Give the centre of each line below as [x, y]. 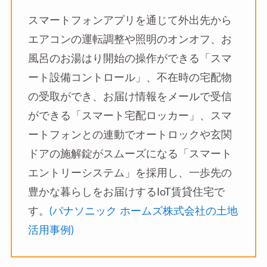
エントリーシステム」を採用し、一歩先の [130, 173]
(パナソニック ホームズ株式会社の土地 [143, 212]
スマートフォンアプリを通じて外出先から [130, 21]
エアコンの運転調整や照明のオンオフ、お [130, 40]
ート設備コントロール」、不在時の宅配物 [130, 78]
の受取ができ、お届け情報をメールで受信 [130, 97]
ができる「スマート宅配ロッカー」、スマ [130, 116]
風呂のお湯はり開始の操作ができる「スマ [130, 59]
